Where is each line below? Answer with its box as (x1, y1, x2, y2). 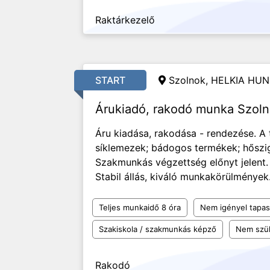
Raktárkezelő (95, 14, 155, 26)
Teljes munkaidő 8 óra (99, 202, 181, 212)
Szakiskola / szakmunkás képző (99, 224, 216, 234)
